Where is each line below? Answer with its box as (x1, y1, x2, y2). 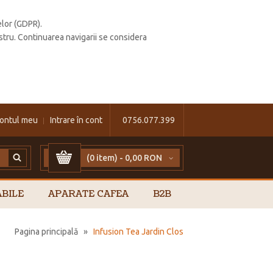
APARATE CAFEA (48, 188, 129, 201)
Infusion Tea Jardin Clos (93, 227, 183, 237)
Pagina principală (15, 227, 78, 237)
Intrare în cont (49, 115, 102, 126)
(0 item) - (87, 153, 125, 163)
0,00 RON (125, 153, 162, 163)
